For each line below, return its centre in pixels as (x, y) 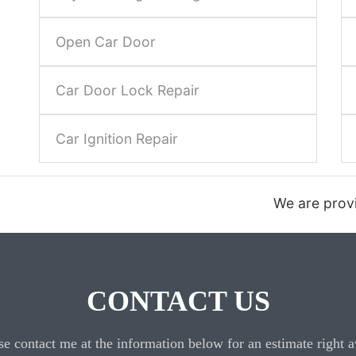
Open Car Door (106, 42)
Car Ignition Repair (117, 139)
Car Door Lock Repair (128, 90)
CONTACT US (178, 301)
